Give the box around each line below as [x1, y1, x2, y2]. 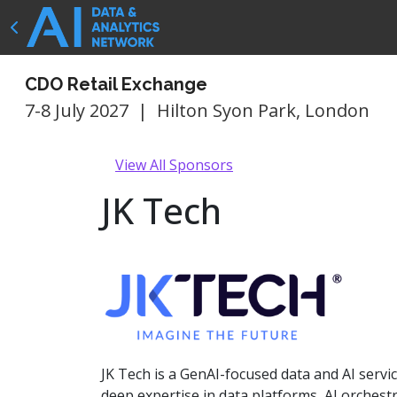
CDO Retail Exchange [25, 74, 207, 95]
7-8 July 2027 [25, 98, 128, 122]
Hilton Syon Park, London [157, 98, 370, 122]
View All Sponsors [115, 155, 233, 175]
